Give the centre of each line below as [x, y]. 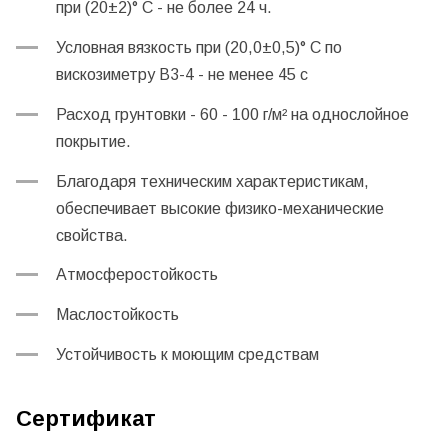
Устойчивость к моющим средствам [191, 354]
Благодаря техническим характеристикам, [212, 181]
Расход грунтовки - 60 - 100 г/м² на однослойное [232, 114]
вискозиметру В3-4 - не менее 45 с [182, 74]
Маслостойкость [119, 315]
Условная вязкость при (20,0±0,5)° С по [199, 47]
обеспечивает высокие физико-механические [220, 208]
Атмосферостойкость [137, 275]
